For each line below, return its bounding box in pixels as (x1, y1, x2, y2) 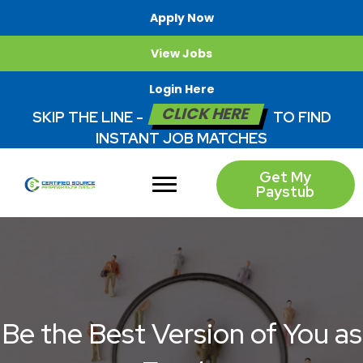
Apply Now (149, 10, 214, 26)
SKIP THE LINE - (32, 108, 147, 126)
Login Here (148, 81, 215, 97)
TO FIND (269, 108, 331, 126)
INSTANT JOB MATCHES (96, 129, 267, 147)
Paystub (256, 182, 315, 201)
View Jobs (151, 45, 212, 62)
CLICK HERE (160, 103, 253, 125)
